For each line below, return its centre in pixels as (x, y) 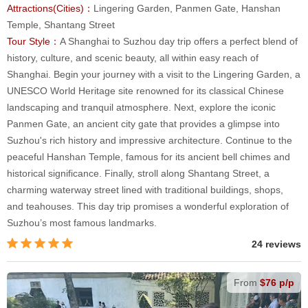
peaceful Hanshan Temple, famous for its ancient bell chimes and (148, 157)
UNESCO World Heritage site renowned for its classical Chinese (145, 91)
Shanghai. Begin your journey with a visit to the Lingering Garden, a (154, 75)
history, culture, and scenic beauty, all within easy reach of (133, 58)
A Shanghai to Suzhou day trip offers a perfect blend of (179, 42)
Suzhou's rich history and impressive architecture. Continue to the (150, 141)
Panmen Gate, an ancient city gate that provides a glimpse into (143, 124)
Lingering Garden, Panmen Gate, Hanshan (187, 9)
